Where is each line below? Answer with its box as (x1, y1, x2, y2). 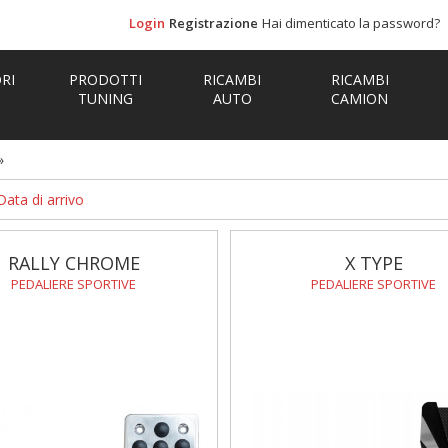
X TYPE (344, 251, 403, 275)
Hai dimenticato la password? (261, 14, 440, 32)
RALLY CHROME (7, 251, 140, 275)
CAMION (331, 89, 389, 108)
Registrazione (168, 14, 258, 32)
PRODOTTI (68, 70, 142, 89)
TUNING (77, 89, 133, 108)
